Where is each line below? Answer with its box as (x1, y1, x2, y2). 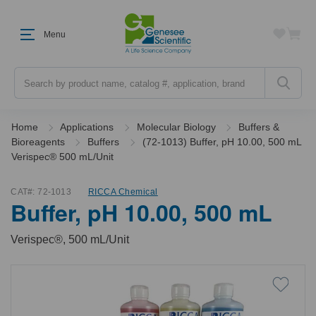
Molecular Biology (136, 121, 216, 133)
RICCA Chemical (87, 187, 158, 197)
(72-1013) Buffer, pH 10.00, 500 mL (142, 136, 301, 147)
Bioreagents (11, 136, 65, 147)
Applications (60, 121, 114, 133)
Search (14, 68, 46, 79)
